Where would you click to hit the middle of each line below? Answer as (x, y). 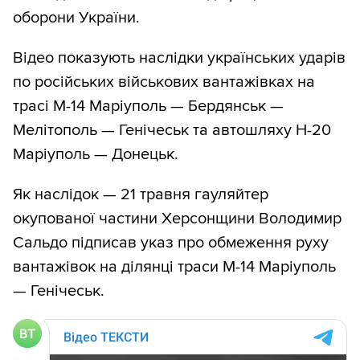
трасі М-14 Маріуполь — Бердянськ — (148, 106)
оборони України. (76, 18)
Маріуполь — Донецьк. (96, 155)
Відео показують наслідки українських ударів (179, 58)
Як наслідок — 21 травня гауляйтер (141, 195)
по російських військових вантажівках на (164, 82)
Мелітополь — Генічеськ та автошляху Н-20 (172, 131)
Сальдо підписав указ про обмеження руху (171, 243)
